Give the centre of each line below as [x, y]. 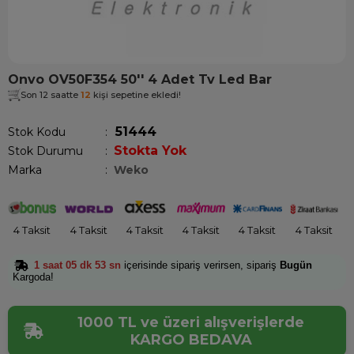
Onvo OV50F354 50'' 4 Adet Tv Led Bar [140, 79]
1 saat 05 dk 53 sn [77, 265]
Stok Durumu [45, 151]
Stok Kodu [37, 132]
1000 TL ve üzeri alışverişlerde [191, 323]
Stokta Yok [150, 151]
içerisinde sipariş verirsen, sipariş [200, 265]
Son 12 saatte [51, 94]
